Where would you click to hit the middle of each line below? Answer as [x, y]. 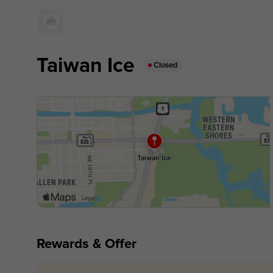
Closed [166, 65]
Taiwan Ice [85, 65]
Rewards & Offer [86, 243]
